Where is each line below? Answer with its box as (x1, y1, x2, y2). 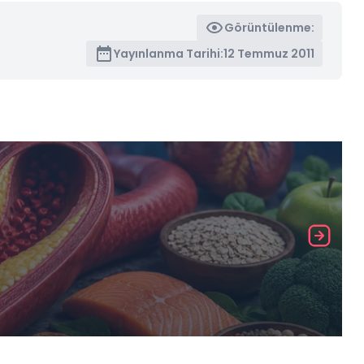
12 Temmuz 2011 (223, 45, 315, 62)
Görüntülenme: (224, 19, 315, 36)
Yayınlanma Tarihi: (114, 45, 224, 62)
